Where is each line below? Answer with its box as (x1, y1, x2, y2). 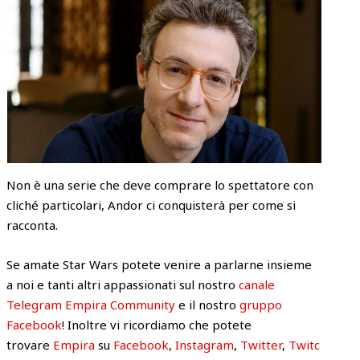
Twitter (240, 336, 283, 353)
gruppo (239, 296, 283, 313)
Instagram (175, 336, 235, 353)
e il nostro (175, 296, 240, 313)
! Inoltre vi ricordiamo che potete (62, 316, 252, 333)
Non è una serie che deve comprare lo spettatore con (6, 176, 314, 193)
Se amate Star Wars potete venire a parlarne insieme (6, 256, 313, 272)
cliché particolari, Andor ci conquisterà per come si (6, 196, 297, 213)
